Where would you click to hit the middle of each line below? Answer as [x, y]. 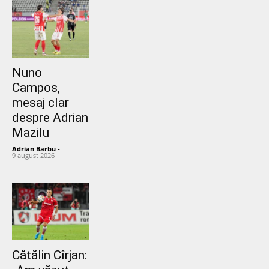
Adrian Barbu [34, 148]
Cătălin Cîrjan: [50, 255]
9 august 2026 [33, 155]
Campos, [36, 87]
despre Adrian [50, 117]
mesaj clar [41, 102]
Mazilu [31, 132]
